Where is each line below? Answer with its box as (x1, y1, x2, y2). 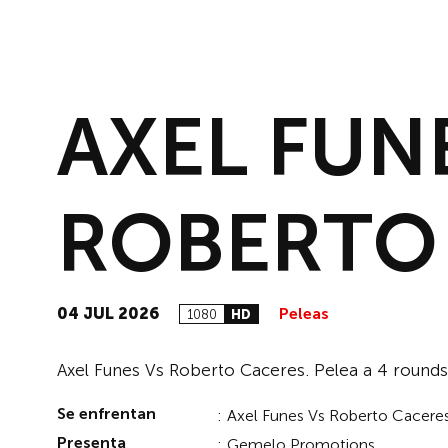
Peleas (279, 304, 329, 323)
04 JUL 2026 (57, 304, 159, 323)
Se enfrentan (57, 404, 156, 423)
